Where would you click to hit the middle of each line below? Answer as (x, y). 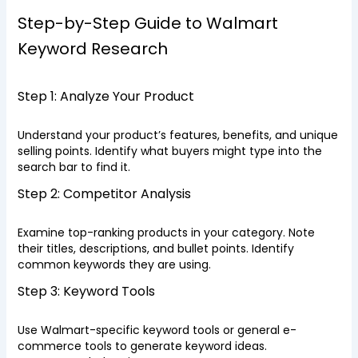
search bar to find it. (74, 167)
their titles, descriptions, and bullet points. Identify (155, 249)
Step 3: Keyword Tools (86, 291)
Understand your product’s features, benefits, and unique (177, 135)
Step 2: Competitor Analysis (104, 194)
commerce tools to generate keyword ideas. (142, 346)
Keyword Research (92, 49)
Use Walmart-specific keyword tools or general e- (157, 330)
